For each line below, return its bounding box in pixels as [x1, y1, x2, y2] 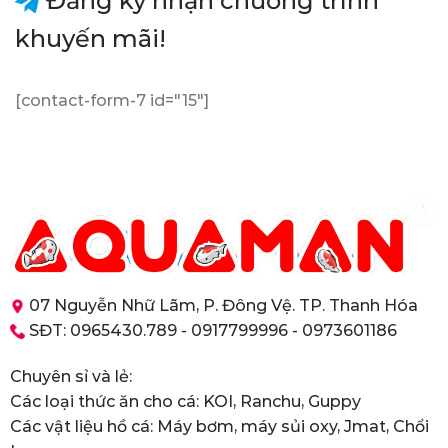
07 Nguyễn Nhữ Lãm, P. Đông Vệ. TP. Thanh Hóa [24, 295, 418, 315]
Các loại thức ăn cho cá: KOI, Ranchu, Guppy [9, 391, 361, 411]
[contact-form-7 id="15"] [15, 91, 209, 111]
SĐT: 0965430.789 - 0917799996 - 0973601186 [24, 320, 397, 340]
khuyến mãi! [15, 24, 166, 54]
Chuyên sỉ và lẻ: [9, 366, 132, 386]
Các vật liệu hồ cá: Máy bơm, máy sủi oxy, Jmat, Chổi [9, 416, 429, 436]
